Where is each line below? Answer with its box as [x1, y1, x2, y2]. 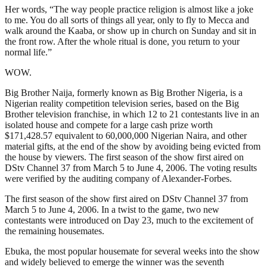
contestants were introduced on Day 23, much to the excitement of [5, 215, 253, 225]
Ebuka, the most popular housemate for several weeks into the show [5, 246, 260, 256]
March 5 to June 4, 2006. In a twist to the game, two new [5, 204, 219, 215]
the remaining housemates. [5, 225, 104, 236]
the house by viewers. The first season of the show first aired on [5, 151, 244, 162]
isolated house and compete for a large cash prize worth [5, 119, 213, 130]
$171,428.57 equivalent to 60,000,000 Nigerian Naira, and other [5, 130, 247, 141]
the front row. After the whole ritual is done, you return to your [5, 36, 240, 46]
